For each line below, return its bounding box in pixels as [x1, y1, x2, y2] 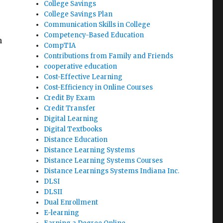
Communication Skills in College [44, 20, 151, 29]
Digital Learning [44, 114, 99, 123]
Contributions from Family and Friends [44, 52, 174, 60]
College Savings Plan [44, 10, 113, 18]
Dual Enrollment [44, 198, 99, 207]
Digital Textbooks [44, 125, 103, 133]
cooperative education [44, 62, 117, 71]
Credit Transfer [44, 104, 96, 112]
